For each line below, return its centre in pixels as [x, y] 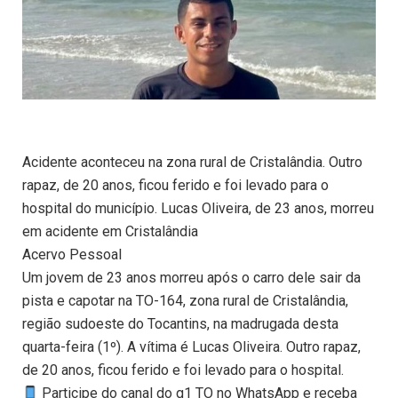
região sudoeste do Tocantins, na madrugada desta [180, 324]
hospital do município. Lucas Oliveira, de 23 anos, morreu [198, 209]
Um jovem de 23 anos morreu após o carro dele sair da [191, 278]
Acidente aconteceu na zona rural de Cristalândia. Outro [192, 163]
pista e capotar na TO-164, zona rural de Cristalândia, [185, 301]
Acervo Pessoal [72, 255]
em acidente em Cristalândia [110, 232]
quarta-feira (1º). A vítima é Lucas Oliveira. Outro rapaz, [191, 347]
